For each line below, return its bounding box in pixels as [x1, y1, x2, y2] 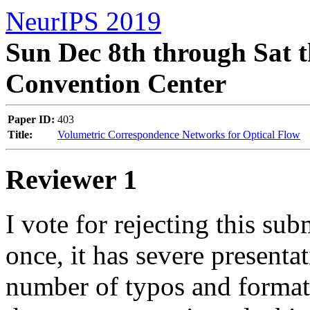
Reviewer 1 [6, 163, 137, 195]
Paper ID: [8, 113, 55, 125]
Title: [8, 129, 33, 140]
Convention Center [6, 69, 226, 98]
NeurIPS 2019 [6, 6, 161, 36]
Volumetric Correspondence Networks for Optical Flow [57, 129, 300, 140]
